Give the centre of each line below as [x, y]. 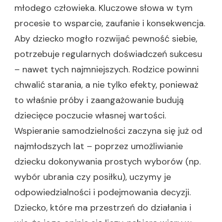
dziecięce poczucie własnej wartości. [90, 115]
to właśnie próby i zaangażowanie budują [99, 100]
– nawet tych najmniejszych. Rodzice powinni [107, 69]
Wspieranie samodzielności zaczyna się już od [108, 131]
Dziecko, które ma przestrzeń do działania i [103, 208]
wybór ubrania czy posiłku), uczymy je [93, 177]
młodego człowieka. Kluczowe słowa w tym [104, 8]
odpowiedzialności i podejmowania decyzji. [103, 192]
